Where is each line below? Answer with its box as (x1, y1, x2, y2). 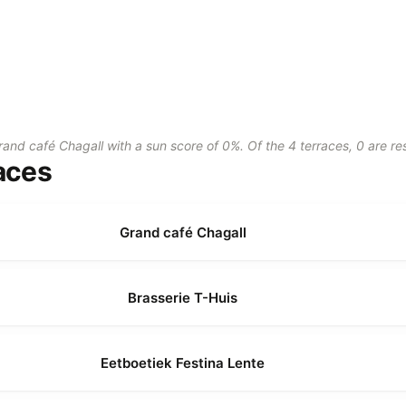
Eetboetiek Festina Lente (101, 353, 265, 372)
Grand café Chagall (119, 223, 246, 241)
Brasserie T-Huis (128, 288, 237, 306)
